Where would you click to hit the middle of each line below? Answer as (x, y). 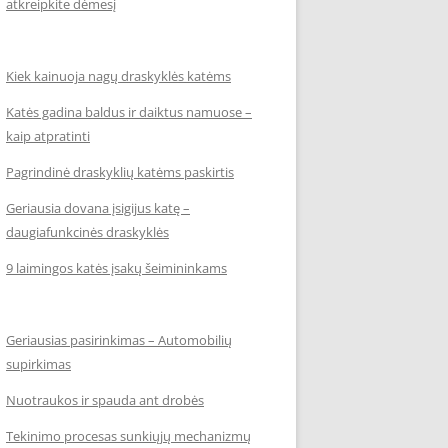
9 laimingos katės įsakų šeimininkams (116, 268)
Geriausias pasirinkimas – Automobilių (119, 340)
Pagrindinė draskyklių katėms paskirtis (120, 172)
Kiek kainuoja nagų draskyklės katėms (118, 76)
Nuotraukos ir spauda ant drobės (105, 400)
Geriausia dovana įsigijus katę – (98, 208)
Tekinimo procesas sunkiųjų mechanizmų (128, 436)
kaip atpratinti (48, 136)
